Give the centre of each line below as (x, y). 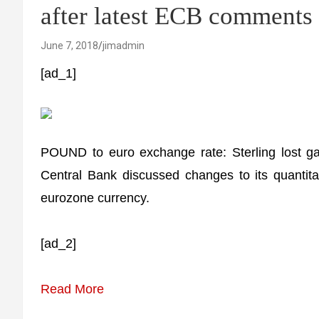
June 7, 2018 (69, 46)
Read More (72, 289)
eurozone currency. (95, 198)
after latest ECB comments (177, 16)
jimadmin (124, 46)
